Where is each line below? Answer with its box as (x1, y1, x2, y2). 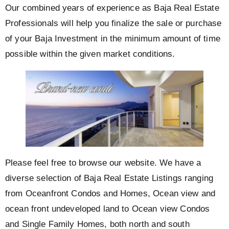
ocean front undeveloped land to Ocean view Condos (5, 204, 210, 214)
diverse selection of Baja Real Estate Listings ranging (5, 173, 214, 184)
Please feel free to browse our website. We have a (5, 158, 201, 168)
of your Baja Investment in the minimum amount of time (5, 33, 220, 43)
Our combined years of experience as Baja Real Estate (5, 3, 219, 13)
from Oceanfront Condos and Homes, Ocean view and (5, 189, 216, 199)
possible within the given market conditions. (5, 49, 178, 59)
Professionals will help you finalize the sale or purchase (5, 18, 222, 28)
